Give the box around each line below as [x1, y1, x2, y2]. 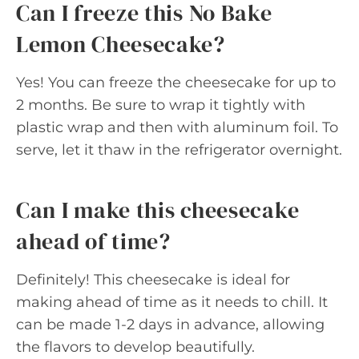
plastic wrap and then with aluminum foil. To [16, 118, 338, 136]
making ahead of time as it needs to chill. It [16, 292, 328, 311]
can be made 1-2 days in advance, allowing [16, 315, 325, 333]
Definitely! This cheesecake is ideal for [16, 270, 290, 288]
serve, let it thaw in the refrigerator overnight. [16, 140, 342, 159]
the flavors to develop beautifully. [16, 337, 255, 356]
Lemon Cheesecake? [16, 28, 225, 59]
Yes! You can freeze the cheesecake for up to [16, 73, 336, 91]
